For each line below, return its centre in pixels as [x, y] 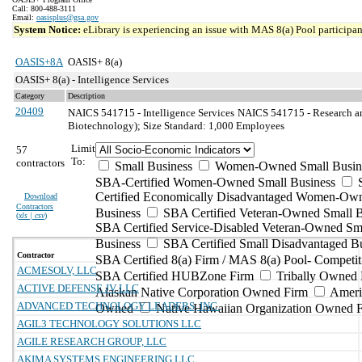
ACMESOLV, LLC [57, 270]
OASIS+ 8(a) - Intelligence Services [92, 80]
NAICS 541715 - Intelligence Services [151, 113]
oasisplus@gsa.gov [67, 17]
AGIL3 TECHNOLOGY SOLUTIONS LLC [109, 324]
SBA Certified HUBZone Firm [175, 276]
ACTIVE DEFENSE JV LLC [78, 288]
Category [30, 96]
